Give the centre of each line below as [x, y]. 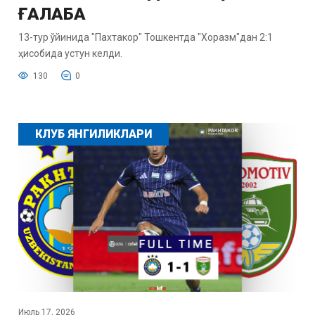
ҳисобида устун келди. [70, 53]
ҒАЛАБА [52, 14]
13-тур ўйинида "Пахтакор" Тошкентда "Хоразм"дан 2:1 [145, 37]
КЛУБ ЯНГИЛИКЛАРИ [93, 134]
